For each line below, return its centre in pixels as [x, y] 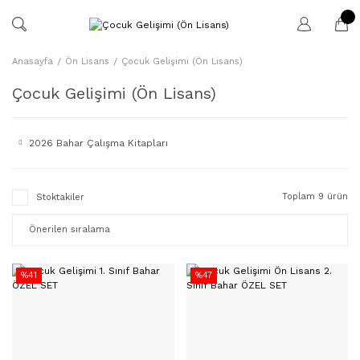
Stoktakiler [60, 197]
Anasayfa [33, 61]
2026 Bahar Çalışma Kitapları [98, 143]
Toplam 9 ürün [315, 196]
